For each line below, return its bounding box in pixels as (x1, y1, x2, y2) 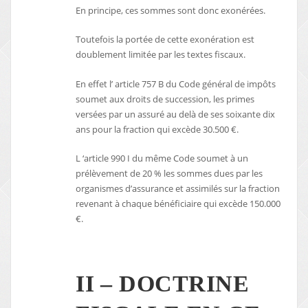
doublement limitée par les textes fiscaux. (76, 48, 246, 61)
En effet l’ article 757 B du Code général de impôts (76, 77, 276, 90)
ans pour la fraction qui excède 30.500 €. (76, 122, 239, 135)
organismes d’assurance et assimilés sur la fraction (76, 181, 280, 195)
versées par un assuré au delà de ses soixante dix (76, 107, 276, 120)
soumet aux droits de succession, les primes (76, 92, 255, 105)
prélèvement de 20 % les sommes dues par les (76, 166, 263, 179)
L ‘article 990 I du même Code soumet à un (76, 151, 249, 164)
